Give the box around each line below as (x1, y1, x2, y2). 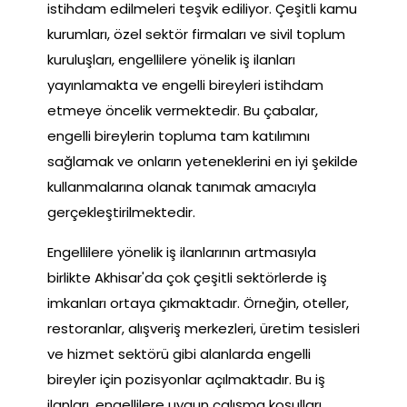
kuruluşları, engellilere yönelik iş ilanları (47, 49, 295, 69)
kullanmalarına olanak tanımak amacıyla (47, 176, 316, 196)
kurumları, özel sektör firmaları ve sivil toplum (47, 24, 345, 44)
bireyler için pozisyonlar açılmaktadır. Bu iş (47, 369, 325, 389)
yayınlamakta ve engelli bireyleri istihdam (47, 74, 323, 94)
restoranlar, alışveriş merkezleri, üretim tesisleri (47, 318, 360, 338)
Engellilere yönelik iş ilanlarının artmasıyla (47, 242, 316, 262)
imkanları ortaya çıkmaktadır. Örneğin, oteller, (47, 293, 349, 313)
